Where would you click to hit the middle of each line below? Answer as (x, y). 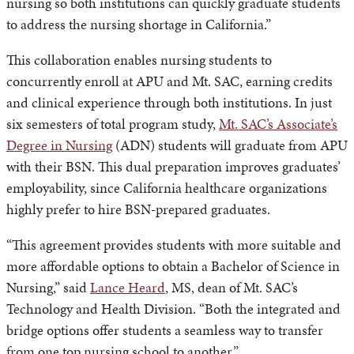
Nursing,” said (48, 288)
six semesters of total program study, (113, 124)
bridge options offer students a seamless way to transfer (165, 330)
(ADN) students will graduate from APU (230, 145)
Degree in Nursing (59, 145)
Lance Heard (128, 288)
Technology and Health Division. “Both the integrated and (173, 309)
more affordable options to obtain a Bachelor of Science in (173, 266)
